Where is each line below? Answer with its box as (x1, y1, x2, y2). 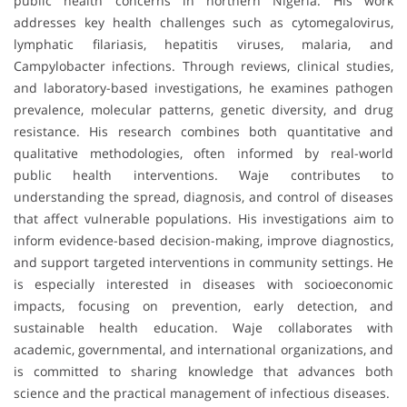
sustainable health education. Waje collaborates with (14, 319, 393, 337)
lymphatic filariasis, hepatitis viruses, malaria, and (14, 35, 393, 54)
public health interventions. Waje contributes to (14, 166, 393, 184)
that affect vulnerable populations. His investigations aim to (14, 210, 393, 228)
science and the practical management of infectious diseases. (14, 384, 390, 402)
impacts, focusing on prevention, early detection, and (14, 297, 393, 315)
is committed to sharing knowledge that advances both (14, 362, 393, 381)
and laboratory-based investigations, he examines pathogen (14, 79, 393, 97)
